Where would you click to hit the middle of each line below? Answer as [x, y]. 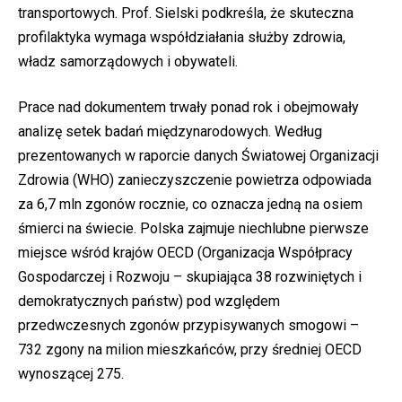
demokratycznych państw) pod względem [149, 301]
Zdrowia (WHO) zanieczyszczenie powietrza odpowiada [195, 179]
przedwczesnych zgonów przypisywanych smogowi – [188, 325]
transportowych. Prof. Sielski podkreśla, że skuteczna [186, 13]
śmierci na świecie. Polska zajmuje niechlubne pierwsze [193, 228]
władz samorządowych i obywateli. [128, 61]
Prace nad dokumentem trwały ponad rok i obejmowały [188, 107]
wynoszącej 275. [71, 373]
